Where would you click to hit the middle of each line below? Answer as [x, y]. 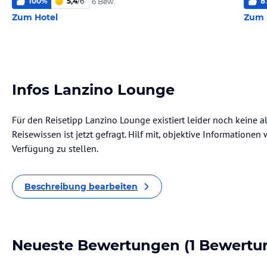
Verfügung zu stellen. [55, 148]
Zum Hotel [35, 17]
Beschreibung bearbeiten [81, 187]
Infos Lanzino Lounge [93, 90]
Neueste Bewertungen [96, 245]
